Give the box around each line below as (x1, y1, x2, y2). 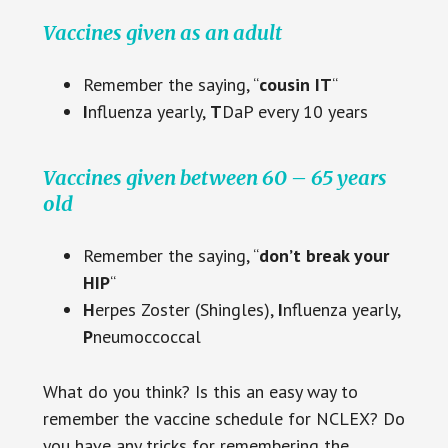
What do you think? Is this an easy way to (42, 379, 358, 403)
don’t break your (258, 243, 389, 267)
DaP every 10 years (221, 99, 368, 123)
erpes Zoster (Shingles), (94, 297, 278, 321)
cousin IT (258, 72, 332, 96)
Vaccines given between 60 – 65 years (42, 164, 387, 190)
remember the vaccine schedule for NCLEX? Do (42, 406, 405, 430)
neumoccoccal (92, 324, 201, 348)
